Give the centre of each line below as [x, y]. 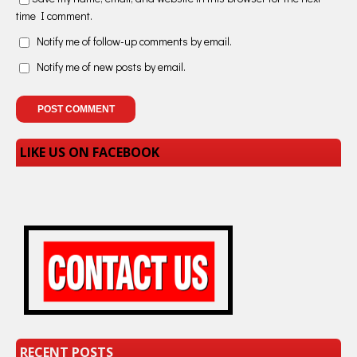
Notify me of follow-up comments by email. [134, 41]
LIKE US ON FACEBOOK [90, 153]
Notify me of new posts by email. [111, 67]
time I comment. [54, 15]
